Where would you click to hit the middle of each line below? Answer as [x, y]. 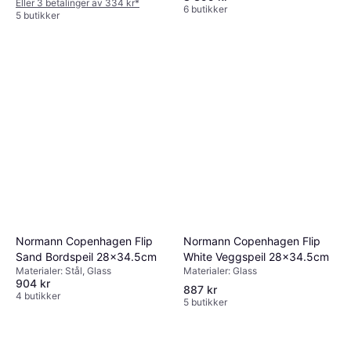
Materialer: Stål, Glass [63, 271]
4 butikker [38, 296]
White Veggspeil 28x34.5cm [256, 256]
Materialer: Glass [220, 270]
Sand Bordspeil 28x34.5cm [86, 257]
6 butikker [205, 9]
